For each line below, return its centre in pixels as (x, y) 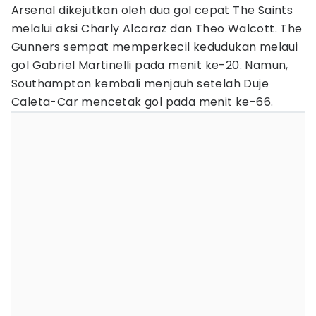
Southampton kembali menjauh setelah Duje (140, 84)
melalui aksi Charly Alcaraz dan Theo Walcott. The (157, 29)
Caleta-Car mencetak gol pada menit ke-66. (142, 102)
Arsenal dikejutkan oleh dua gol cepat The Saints (152, 10)
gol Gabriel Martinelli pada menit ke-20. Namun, (150, 65)
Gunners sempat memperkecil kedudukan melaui (155, 47)
